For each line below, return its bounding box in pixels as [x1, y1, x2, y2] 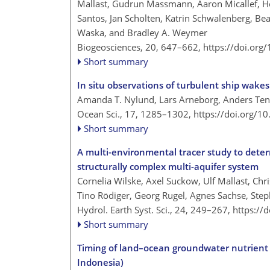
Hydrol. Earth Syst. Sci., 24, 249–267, [77, 204, 233, 216]
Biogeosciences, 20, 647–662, [77, 41, 203, 54]
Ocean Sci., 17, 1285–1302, [77, 108, 193, 121]
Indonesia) [77, 256, 124, 269]
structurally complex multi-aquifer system [77, 160, 259, 173]
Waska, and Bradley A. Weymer [77, 27, 207, 39]
